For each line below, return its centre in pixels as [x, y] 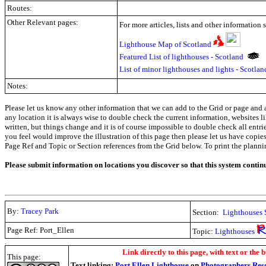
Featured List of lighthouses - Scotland [181, 57]
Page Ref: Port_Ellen [41, 230]
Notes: [18, 86]
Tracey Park [40, 211]
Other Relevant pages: [43, 22]
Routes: [20, 8]
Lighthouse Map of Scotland [165, 44]
